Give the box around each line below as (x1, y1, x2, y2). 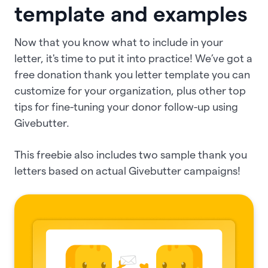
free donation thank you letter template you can (14, 68, 250, 80)
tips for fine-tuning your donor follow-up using (14, 100, 238, 112)
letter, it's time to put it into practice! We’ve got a (14, 52, 252, 64)
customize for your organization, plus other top (14, 84, 246, 96)
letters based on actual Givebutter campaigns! (14, 165, 240, 176)
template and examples (14, 2, 248, 26)
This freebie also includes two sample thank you (14, 148, 247, 160)
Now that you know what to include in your (14, 36, 223, 48)
